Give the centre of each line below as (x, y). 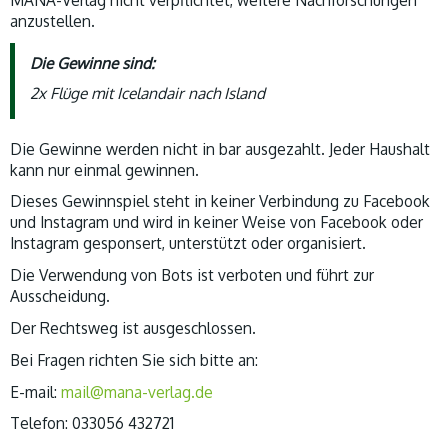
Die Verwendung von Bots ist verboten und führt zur (192, 275)
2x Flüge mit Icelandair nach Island (147, 92)
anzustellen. (52, 21)
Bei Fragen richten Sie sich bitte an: (134, 359)
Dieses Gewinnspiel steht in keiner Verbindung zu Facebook (220, 201)
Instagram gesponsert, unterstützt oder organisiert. (188, 243)
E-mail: (35, 391)
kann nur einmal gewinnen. (104, 169)
